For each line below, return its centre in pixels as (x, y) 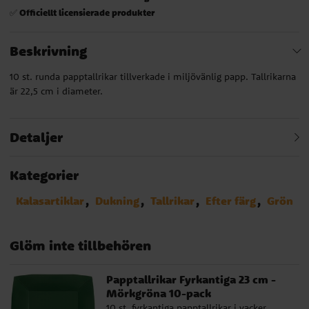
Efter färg (231, 200)
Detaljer (36, 137)
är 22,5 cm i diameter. (56, 91)
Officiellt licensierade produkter (87, 12)
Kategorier (44, 175)
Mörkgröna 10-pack (159, 293)
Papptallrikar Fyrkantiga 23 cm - (191, 279)
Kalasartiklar (50, 200)
